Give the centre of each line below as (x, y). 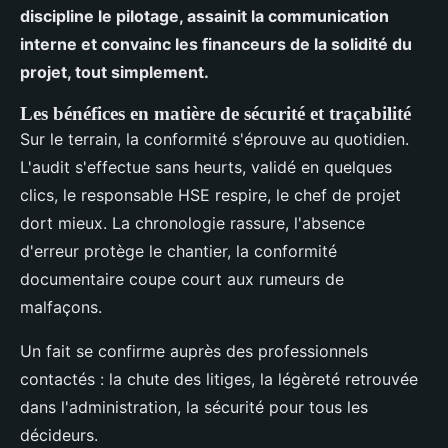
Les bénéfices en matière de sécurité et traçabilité (215, 114)
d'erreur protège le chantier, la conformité (178, 251)
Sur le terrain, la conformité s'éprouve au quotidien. (214, 139)
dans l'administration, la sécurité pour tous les (194, 407)
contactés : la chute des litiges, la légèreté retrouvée (219, 379)
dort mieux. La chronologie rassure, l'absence (192, 223)
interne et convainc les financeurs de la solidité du (216, 44)
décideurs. (59, 435)
